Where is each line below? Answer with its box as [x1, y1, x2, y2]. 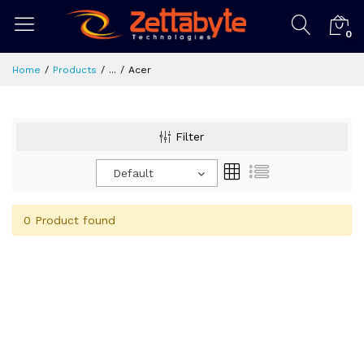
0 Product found [23, 213, 115, 227]
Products [53, 64, 97, 76]
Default [112, 167, 154, 180]
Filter [175, 130, 204, 143]
